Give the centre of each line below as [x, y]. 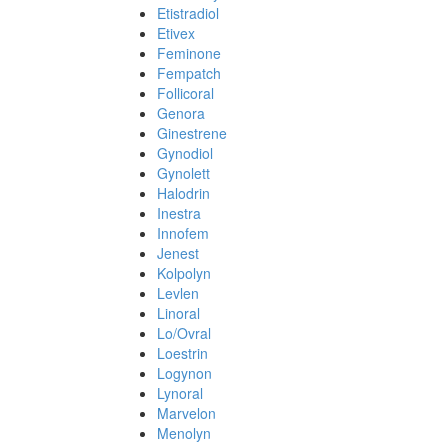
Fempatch [189, 73]
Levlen [178, 293]
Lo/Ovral [184, 333]
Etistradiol [188, 13]
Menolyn [184, 433]
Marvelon [186, 413]
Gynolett [183, 173]
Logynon [184, 373]
